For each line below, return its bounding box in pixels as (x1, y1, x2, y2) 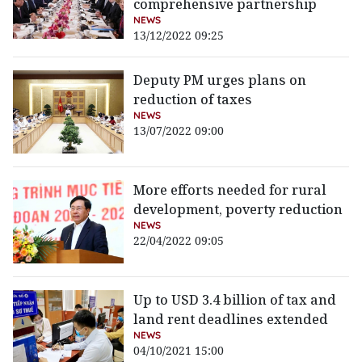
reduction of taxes (133, 90, 253, 108)
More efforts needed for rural (133, 181, 327, 200)
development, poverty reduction (133, 200, 343, 219)
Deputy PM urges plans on (133, 71, 307, 89)
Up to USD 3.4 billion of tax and (133, 291, 337, 309)
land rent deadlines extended (133, 310, 329, 329)
